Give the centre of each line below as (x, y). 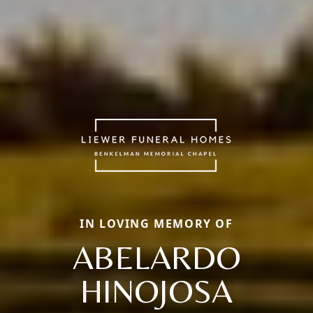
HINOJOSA (156, 291)
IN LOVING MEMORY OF (156, 224)
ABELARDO (156, 257)
